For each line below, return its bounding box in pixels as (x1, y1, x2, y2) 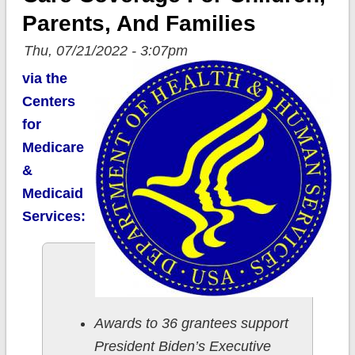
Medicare (21, 139, 84, 156)
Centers (21, 94, 75, 110)
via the (21, 71, 67, 87)
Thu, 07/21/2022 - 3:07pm (23, 43, 188, 59)
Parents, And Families (21, 11, 256, 36)
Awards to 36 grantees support (94, 315, 288, 332)
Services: (21, 208, 86, 225)
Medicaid (21, 185, 83, 202)
